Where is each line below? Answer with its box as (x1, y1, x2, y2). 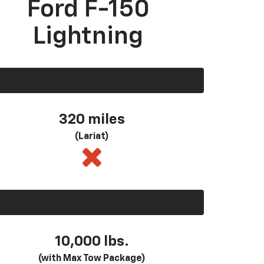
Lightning (32, 24, 144, 49)
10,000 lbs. (55, 234, 129, 249)
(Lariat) (75, 131, 109, 141)
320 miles (59, 112, 125, 127)
